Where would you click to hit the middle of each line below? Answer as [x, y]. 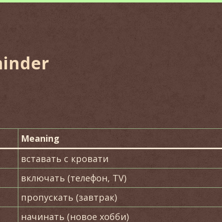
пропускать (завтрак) [69, 197]
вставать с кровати [65, 159]
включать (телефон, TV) [74, 178]
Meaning [40, 138]
